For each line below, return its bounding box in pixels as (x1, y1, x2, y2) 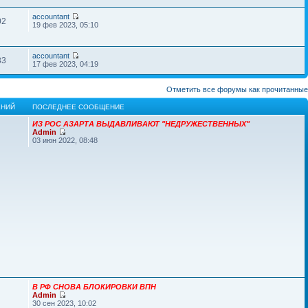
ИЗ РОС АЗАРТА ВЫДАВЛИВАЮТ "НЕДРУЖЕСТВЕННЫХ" (32, 120, 250, 128)
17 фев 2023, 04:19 (32, 60, 99, 68)
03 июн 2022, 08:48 (32, 136, 98, 144)
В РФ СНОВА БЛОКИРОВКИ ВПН (32, 283, 157, 291)
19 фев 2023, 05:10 (32, 21, 99, 29)
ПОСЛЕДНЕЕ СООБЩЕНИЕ (32, 103, 125, 111)
